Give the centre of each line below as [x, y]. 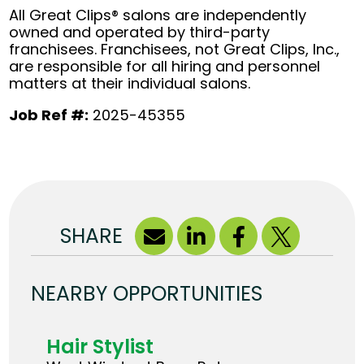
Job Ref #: [49, 115]
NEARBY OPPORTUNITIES [147, 294]
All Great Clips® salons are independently [158, 15]
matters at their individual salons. [130, 84]
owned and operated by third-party [140, 32]
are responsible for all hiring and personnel [165, 67]
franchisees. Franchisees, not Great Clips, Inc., [175, 50]
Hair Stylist [100, 347]
